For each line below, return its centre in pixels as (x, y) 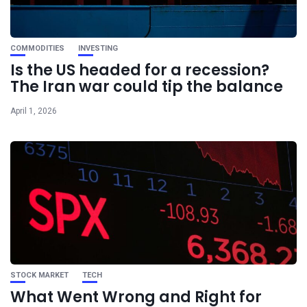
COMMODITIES (37, 49)
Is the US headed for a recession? (140, 71)
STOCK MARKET (39, 275)
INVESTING (98, 49)
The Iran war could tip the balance (147, 87)
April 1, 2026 (34, 111)
